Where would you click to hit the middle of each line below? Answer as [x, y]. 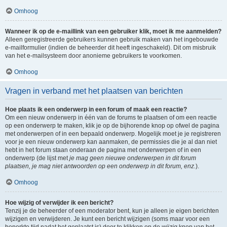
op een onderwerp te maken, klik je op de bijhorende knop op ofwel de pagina [112, 126]
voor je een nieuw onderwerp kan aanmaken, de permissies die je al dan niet [111, 142]
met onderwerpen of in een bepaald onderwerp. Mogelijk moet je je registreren [113, 134]
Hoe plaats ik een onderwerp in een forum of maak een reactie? [96, 109]
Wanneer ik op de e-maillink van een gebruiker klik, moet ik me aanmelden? [113, 31]
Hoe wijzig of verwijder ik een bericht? [59, 203]
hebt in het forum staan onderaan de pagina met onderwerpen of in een [103, 150]
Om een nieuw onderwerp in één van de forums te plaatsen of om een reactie [111, 118]
